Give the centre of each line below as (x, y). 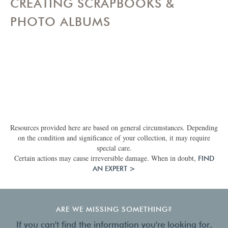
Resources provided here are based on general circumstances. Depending (114, 128)
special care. (114, 148)
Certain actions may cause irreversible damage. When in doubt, (106, 158)
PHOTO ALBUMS (60, 22)
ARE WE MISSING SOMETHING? (114, 209)
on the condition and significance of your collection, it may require (114, 138)
